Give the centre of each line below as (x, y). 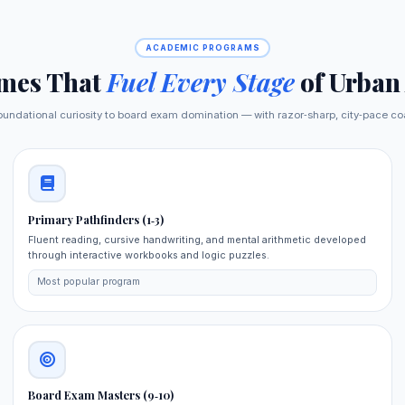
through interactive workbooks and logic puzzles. (149, 254)
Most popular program (88, 282)
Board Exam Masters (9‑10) (101, 396)
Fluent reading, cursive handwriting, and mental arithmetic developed (198, 239)
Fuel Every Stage (200, 82)
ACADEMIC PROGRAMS (202, 47)
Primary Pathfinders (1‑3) (96, 219)
